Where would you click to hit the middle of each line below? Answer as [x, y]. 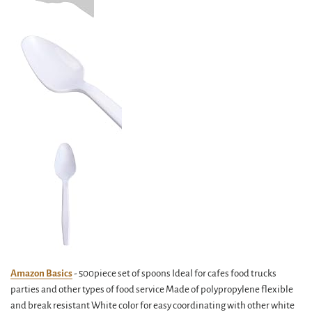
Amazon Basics [41, 273]
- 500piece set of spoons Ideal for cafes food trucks [174, 273]
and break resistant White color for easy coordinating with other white [153, 305]
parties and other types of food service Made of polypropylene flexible [152, 289]
